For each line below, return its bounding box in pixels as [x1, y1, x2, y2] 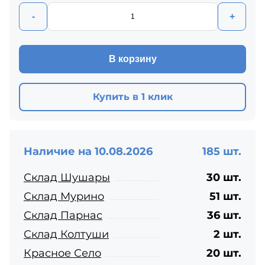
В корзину [108, 54, 157, 64]
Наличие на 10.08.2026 [24, 144, 153, 158]
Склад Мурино [24, 189, 104, 203]
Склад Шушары [24, 170, 110, 184]
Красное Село [24, 246, 101, 260]
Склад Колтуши [24, 227, 109, 241]
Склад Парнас [24, 208, 102, 222]
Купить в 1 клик [92, 91, 173, 103]
